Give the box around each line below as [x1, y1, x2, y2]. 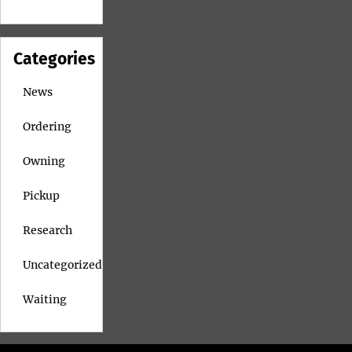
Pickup [22, 188, 60, 203]
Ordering [22, 119, 71, 134]
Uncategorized [22, 257, 102, 272]
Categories [13, 49, 95, 70]
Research [22, 222, 72, 237]
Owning [22, 153, 65, 168]
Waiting [22, 291, 67, 306]
